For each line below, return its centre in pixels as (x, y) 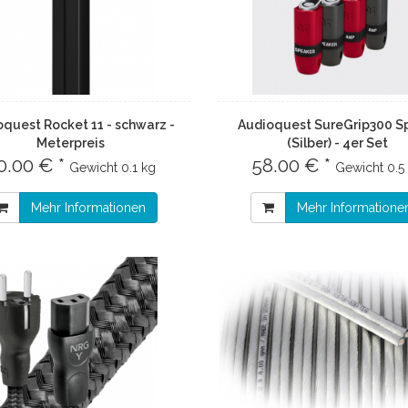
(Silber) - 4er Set (337, 143)
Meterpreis (71, 143)
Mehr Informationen (88, 208)
